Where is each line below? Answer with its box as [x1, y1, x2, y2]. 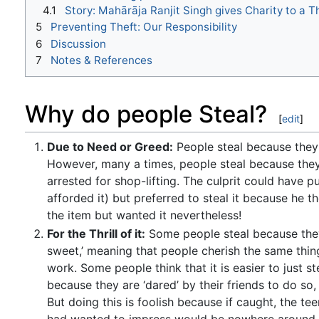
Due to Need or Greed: [46, 140, 173, 155]
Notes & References [51, 53, 152, 68]
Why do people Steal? [25, 99, 267, 128]
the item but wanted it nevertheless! [46, 208, 241, 223]
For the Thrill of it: [46, 226, 145, 241]
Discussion [51, 36, 106, 51]
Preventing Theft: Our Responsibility [51, 20, 237, 34]
